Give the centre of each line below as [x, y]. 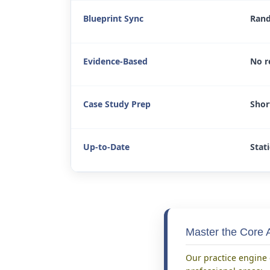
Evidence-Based [115, 61]
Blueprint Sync [113, 18]
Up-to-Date [106, 147]
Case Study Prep [117, 104]
